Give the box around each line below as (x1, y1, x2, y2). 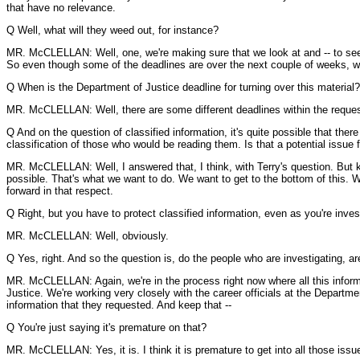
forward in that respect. (6, 185, 113, 197)
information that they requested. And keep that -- (6, 299, 231, 311)
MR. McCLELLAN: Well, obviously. (6, 230, 169, 242)
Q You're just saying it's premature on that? (6, 321, 207, 333)
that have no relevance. (6, 2, 116, 14)
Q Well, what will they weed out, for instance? (6, 24, 219, 36)
